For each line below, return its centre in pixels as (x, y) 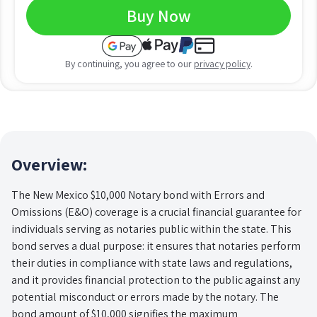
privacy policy (222, 63)
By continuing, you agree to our (129, 63)
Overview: (50, 164)
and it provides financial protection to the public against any (156, 279)
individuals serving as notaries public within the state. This (151, 229)
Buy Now (158, 15)
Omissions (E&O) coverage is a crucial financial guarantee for (156, 212)
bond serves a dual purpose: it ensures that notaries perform (156, 246)
